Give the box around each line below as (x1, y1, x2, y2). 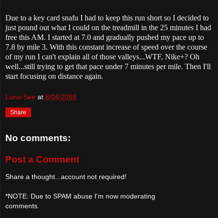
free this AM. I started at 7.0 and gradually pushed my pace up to (5, 33, 204, 41)
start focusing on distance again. (5, 72, 103, 80)
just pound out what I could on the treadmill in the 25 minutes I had (5, 23, 211, 32)
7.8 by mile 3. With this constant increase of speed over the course (5, 42, 207, 51)
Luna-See (5, 93, 36, 101)
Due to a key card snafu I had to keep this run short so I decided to (5, 13, 209, 22)
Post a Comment (5, 154, 79, 164)
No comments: (5, 133, 71, 144)
